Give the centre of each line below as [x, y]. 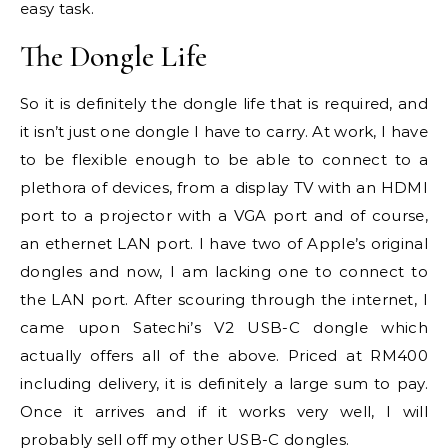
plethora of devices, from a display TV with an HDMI [224, 187]
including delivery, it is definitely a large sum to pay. [224, 383]
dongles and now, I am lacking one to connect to [224, 271]
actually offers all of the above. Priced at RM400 [224, 355]
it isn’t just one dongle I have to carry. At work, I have [224, 131]
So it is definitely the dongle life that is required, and [224, 103]
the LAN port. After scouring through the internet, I [224, 299]
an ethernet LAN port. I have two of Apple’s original [224, 243]
